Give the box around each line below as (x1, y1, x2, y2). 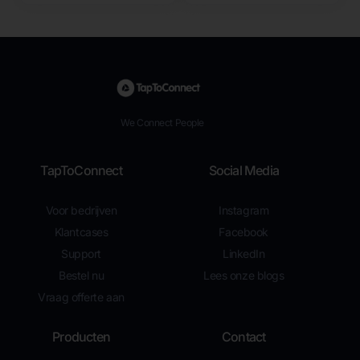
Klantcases (54, 224, 108, 239)
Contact (222, 328, 266, 345)
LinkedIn (222, 246, 265, 260)
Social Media (208, 162, 279, 178)
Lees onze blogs (202, 268, 284, 282)
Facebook (219, 224, 268, 239)
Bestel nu (59, 268, 104, 282)
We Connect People (121, 116, 204, 129)
